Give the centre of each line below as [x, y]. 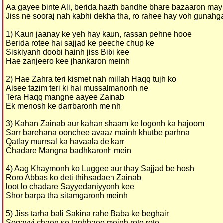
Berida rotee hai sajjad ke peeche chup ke [80, 43]
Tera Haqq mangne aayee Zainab [65, 97]
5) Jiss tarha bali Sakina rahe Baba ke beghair [87, 213]
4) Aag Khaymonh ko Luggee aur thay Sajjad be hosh [100, 168]
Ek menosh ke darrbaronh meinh [63, 106]
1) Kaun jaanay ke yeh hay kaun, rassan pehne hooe [99, 34]
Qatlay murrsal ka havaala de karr [65, 142]
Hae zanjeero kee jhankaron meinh [68, 61]
